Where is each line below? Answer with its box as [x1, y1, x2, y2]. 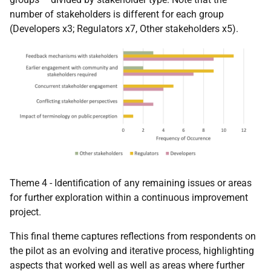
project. [10, 206, 41, 218]
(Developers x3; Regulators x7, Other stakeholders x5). [10, 22, 238, 34]
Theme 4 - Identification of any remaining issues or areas [10, 177, 252, 189]
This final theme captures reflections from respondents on [10, 230, 256, 243]
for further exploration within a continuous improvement [10, 192, 248, 204]
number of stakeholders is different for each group [10, 8, 224, 20]
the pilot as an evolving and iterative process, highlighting [10, 245, 254, 257]
